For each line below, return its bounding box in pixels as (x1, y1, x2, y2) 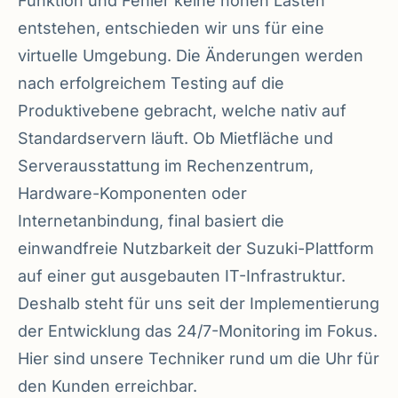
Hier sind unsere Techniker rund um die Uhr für (18, 348, 379, 368)
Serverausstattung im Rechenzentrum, (18, 155, 314, 175)
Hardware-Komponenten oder (18, 183, 247, 203)
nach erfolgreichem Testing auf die (18, 73, 284, 92)
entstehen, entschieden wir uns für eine (18, 18, 324, 37)
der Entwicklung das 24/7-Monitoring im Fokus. (18, 321, 378, 340)
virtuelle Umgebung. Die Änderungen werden (18, 45, 363, 65)
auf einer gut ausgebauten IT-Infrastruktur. (18, 266, 346, 285)
